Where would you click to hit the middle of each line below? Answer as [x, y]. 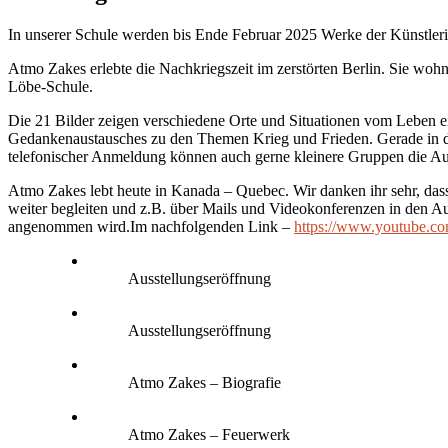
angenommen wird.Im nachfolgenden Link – [151, 227]
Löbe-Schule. [52, 87]
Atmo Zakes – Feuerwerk [209, 435]
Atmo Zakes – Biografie [204, 383]
